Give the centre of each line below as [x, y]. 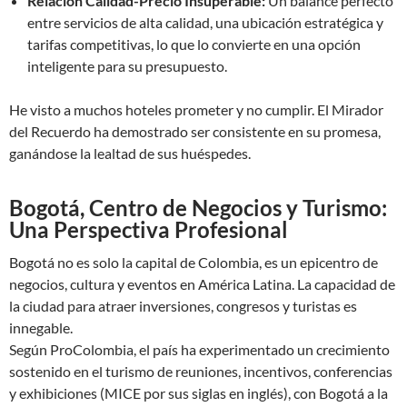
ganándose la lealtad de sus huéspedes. [130, 153]
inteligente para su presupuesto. [127, 66]
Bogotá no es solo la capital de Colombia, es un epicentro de [194, 262]
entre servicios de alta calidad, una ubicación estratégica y [205, 22]
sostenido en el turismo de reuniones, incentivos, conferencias [201, 371]
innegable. [41, 328]
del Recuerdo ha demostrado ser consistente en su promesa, [195, 131]
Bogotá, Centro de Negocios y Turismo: [198, 208]
